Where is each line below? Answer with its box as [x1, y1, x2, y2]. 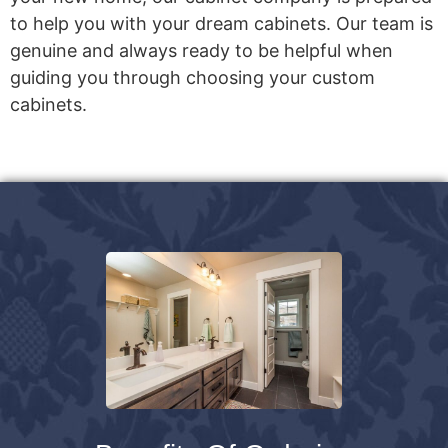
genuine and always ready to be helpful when [10, 39, 393, 61]
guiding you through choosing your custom [10, 66, 375, 88]
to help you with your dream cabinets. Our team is [10, 12, 433, 34]
